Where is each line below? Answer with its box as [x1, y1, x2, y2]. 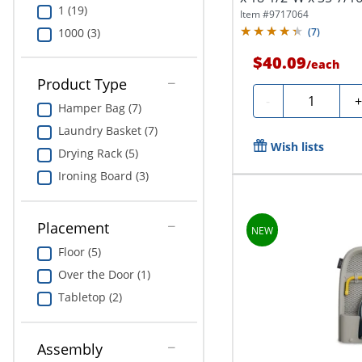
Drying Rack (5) [57, 145, 138, 162]
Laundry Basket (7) [57, 123, 158, 139]
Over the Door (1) [57, 267, 150, 282]
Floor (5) [57, 244, 101, 259]
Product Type [36, 74, 127, 95]
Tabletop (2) [57, 289, 122, 305]
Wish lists [270, 139, 324, 155]
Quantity [288, 90, 342, 108]
